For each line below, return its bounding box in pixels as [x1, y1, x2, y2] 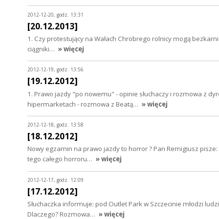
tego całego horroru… [27, 154, 94, 164]
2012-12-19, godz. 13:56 [27, 66, 84, 73]
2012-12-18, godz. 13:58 [27, 121, 84, 129]
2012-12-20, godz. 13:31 [27, 11, 84, 18]
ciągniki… [27, 44, 56, 53]
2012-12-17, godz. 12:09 [27, 176, 84, 183]
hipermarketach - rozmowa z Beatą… [27, 99, 140, 109]
